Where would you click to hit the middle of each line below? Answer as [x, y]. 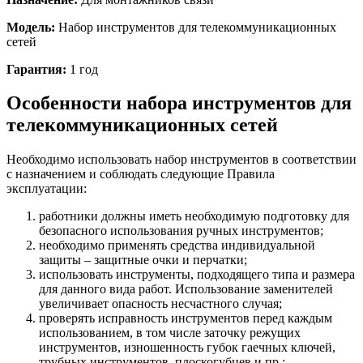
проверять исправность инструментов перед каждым [186, 318]
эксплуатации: [47, 189]
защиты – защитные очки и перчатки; [143, 260]
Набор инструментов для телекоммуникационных [197, 27]
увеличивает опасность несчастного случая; [160, 304]
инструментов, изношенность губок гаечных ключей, [187, 348]
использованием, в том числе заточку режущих [170, 333]
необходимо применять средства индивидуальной [177, 246]
